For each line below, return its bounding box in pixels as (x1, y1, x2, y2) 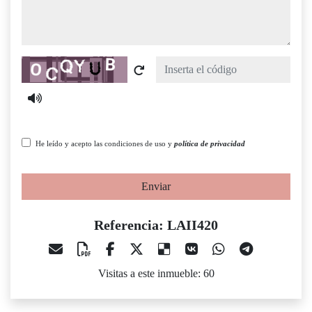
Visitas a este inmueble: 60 (97, 267, 214, 280)
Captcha (21, 58, 57, 70)
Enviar (141, 180, 171, 193)
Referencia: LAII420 (94, 217, 218, 233)
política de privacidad (174, 139, 245, 148)
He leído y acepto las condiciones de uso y (36, 139, 174, 148)
